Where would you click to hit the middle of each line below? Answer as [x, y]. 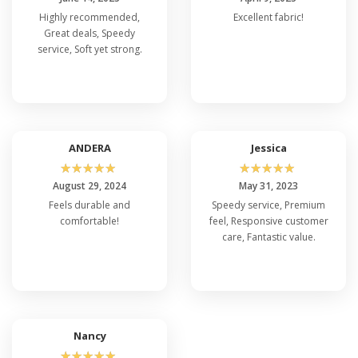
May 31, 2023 [268, 185]
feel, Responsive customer [268, 221]
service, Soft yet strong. [89, 49]
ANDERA [89, 147]
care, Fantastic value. [268, 237]
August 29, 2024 [89, 185]
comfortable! [89, 221]
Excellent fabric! [268, 17]
